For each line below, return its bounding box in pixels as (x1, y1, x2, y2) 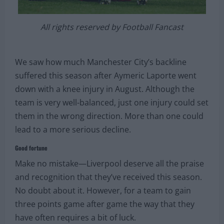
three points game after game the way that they (15, 198, 194, 209)
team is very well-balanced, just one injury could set (15, 96, 208, 108)
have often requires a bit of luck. (15, 211, 136, 223)
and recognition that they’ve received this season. (15, 171, 202, 182)
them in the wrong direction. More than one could (15, 110, 203, 121)
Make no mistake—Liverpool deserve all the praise (15, 157, 204, 169)
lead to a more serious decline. (15, 123, 131, 135)
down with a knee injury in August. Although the (15, 83, 194, 94)
